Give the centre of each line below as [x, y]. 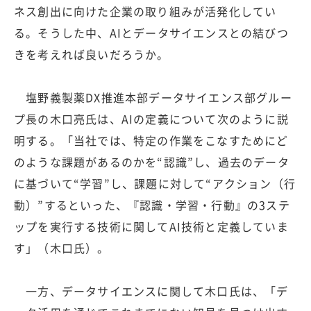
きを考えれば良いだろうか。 [92, 54]
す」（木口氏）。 [62, 247]
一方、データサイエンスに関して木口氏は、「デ [151, 291]
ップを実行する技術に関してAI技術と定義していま [151, 226]
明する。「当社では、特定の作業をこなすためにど [151, 140]
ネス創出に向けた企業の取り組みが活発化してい [145, 11]
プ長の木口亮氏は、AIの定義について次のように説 [151, 118]
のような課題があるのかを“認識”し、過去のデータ [152, 161]
